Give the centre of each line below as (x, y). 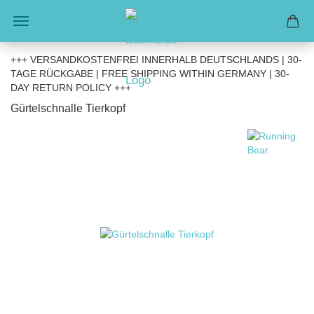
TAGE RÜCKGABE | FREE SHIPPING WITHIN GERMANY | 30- (150, 74)
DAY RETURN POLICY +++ (71, 88)
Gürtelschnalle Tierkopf (68, 108)
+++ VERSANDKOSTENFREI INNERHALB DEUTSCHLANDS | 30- (156, 60)
